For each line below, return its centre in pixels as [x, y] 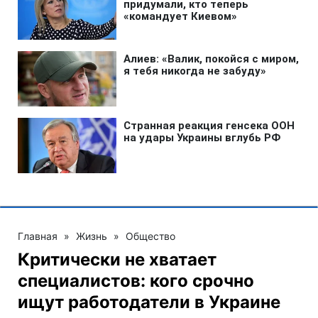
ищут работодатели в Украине [149, 302]
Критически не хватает [117, 260]
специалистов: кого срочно [136, 281]
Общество [150, 236]
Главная [38, 236]
